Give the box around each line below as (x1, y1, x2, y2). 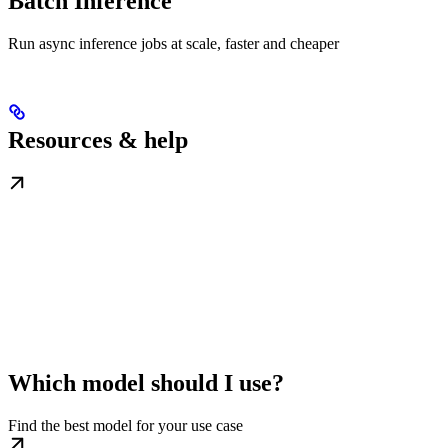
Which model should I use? (8, 370, 284, 396)
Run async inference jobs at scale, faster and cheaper (8, 35, 339, 53)
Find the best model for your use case (8, 417, 243, 434)
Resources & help (8, 127, 188, 154)
